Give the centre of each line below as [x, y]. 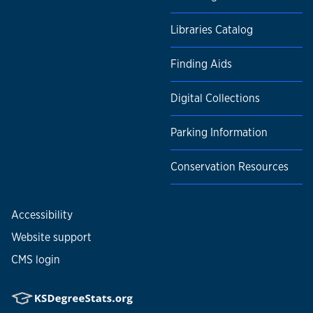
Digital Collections [215, 99]
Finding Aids [201, 64]
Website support [51, 238]
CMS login [36, 260]
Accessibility [42, 215]
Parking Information [219, 133]
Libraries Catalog [212, 30]
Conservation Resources [230, 167]
